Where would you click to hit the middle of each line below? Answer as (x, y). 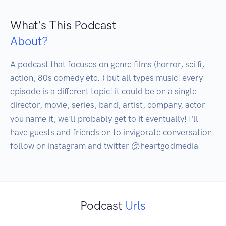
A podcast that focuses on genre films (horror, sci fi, (107, 64)
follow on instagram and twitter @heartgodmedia (104, 146)
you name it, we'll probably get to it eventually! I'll (104, 119)
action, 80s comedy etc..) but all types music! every (106, 78)
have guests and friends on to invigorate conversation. (112, 132)
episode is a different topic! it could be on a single (103, 92)
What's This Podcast (63, 25)
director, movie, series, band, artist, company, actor (108, 105)
